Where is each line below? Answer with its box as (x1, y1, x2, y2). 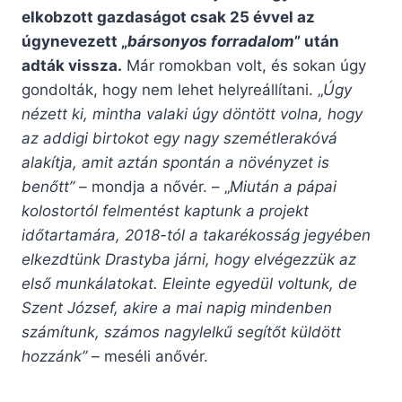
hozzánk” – (22, 347, 104, 366)
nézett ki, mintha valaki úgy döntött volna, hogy (22, 105, 363, 124)
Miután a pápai (230, 178, 336, 197)
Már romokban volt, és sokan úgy (122, 57, 366, 75)
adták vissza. (22, 57, 122, 75)
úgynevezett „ (22, 32, 127, 51)
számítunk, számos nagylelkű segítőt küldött (22, 323, 341, 342)
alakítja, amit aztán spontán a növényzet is (22, 153, 329, 172)
